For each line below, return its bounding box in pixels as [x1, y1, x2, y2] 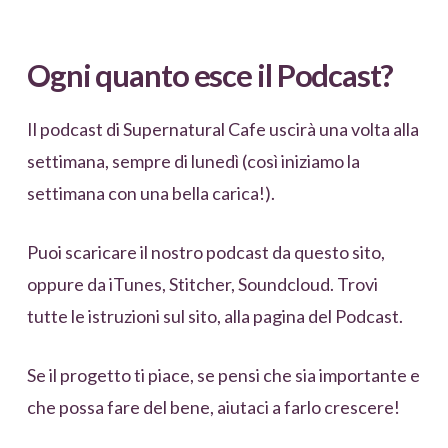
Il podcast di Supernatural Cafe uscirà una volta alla [26, 117, 419, 140]
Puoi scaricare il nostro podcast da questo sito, [26, 240, 385, 263]
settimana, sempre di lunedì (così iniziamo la [26, 149, 360, 172]
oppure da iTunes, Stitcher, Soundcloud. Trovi [26, 272, 378, 295]
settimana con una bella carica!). [26, 181, 275, 204]
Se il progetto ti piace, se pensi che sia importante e [26, 363, 420, 386]
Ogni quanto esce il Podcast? [26, 57, 393, 95]
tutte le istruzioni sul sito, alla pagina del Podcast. [26, 304, 403, 327]
